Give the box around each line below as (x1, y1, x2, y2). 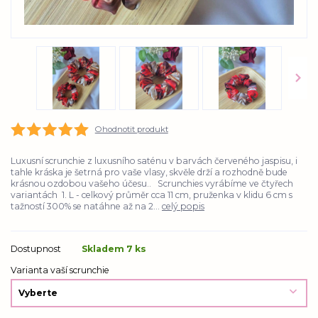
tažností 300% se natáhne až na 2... (11, 200, 162, 212)
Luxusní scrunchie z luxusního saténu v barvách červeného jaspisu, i (11, 155, 297, 166)
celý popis (162, 200, 204, 212)
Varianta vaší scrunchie (11, 264, 109, 275)
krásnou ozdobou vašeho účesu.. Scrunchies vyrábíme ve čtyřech (11, 177, 293, 189)
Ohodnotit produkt (94, 124, 168, 134)
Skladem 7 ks (82, 243, 146, 255)
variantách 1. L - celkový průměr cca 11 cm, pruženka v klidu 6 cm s (11, 189, 292, 200)
